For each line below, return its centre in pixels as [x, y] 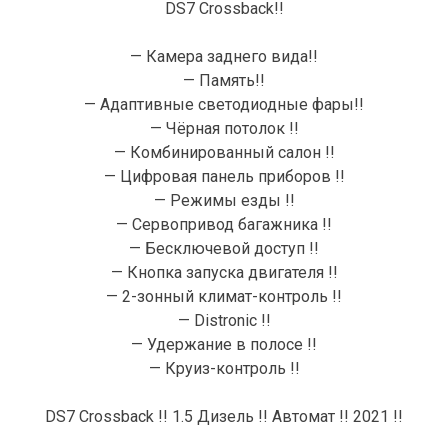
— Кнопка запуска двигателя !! [224, 273]
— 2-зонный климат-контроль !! [224, 297]
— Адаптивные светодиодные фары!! [224, 105]
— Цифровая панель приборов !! [224, 177]
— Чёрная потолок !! [224, 129]
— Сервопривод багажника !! [224, 225]
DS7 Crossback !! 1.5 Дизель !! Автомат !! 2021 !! [224, 417]
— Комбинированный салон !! [224, 153]
